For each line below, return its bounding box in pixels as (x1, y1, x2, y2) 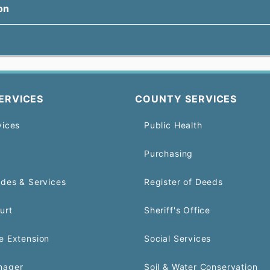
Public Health (144, 120, 202, 130)
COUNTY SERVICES (135, 93, 237, 105)
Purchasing (144, 148, 193, 159)
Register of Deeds (144, 177, 223, 187)
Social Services (144, 233, 212, 243)
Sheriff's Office (144, 205, 211, 215)
